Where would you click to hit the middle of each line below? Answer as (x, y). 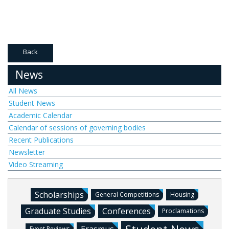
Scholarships (59, 195)
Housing (182, 194)
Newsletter (27, 152)
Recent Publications (41, 140)
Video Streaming (36, 164)
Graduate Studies (58, 211)
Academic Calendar (40, 115)
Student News (32, 103)
